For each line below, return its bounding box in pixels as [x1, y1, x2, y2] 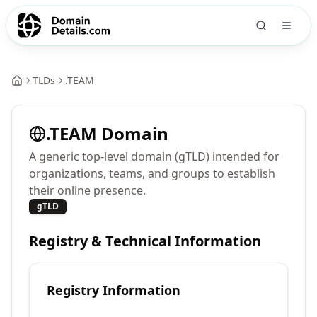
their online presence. [29, 183, 146, 198]
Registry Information [47, 282, 180, 299]
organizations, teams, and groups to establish [29, 166, 275, 181]
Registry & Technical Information [29, 231, 261, 250]
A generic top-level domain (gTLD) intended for [29, 149, 279, 164]
